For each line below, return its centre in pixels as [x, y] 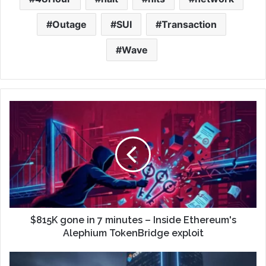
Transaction [189, 24]
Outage [69, 24]
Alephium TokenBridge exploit [133, 233]
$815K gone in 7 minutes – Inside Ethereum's [133, 220]
